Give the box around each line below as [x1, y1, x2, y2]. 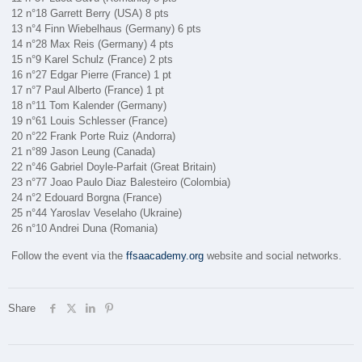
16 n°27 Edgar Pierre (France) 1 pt [11, 68, 172, 81]
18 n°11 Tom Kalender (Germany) [11, 99, 167, 112]
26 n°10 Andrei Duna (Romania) [11, 221, 158, 234]
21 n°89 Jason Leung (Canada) [11, 145, 156, 158]
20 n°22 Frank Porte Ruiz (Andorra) [11, 129, 176, 142]
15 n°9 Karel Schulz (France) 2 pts [11, 53, 174, 65]
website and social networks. [204, 249, 343, 262]
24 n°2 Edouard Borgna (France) [11, 191, 162, 204]
